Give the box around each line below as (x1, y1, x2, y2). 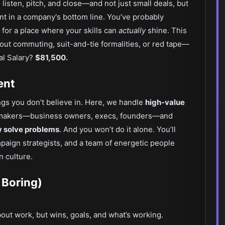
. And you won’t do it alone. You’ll (59, 125, 176, 134)
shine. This (146, 26, 187, 35)
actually (119, 26, 146, 35)
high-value (145, 97, 185, 107)
